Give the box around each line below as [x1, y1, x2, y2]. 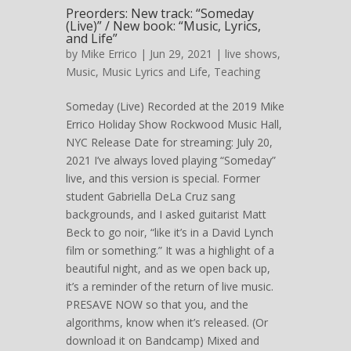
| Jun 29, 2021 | [137, 45, 225, 61]
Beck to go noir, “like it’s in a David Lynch [66, 224, 273, 240]
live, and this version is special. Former [66, 170, 260, 186]
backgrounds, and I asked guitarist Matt [66, 206, 266, 222]
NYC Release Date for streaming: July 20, [66, 134, 273, 150]
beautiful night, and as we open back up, [66, 260, 270, 276]
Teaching [214, 63, 260, 79]
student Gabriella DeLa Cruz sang [66, 188, 235, 204]
